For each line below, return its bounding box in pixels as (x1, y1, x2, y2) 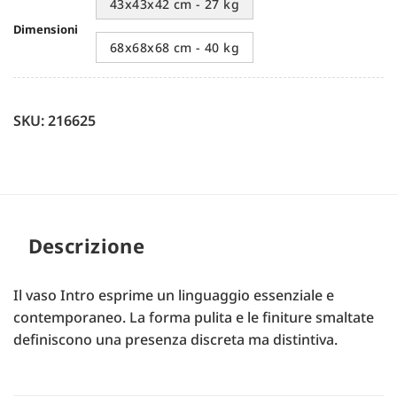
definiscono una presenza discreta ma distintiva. (13, 329, 338, 349)
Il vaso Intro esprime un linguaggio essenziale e (13, 284, 334, 305)
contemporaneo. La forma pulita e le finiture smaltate (13, 307, 374, 327)
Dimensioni (13, 20, 78, 37)
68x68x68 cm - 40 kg (110, 38, 239, 56)
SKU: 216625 (13, 110, 96, 130)
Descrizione (27, 231, 145, 259)
